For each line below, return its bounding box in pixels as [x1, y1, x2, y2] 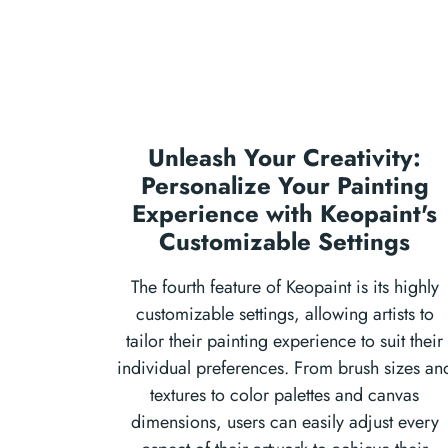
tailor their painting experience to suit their [126, 328, 443, 354]
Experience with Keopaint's [132, 196, 437, 231]
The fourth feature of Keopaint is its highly [130, 274, 439, 300]
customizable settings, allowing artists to [135, 301, 434, 327]
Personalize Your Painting [140, 168, 429, 203]
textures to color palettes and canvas [150, 382, 419, 408]
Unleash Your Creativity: [148, 140, 421, 175]
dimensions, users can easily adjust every [130, 409, 439, 435]
